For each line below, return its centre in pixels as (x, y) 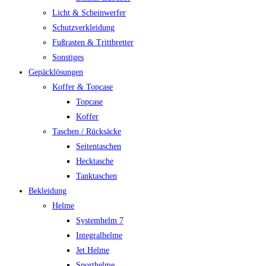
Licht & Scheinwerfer (89, 13)
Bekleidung (47, 191)
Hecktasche (95, 161)
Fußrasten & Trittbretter (93, 42)
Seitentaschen (99, 146)
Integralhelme (99, 235)
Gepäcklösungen (56, 72)
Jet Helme (93, 250)
